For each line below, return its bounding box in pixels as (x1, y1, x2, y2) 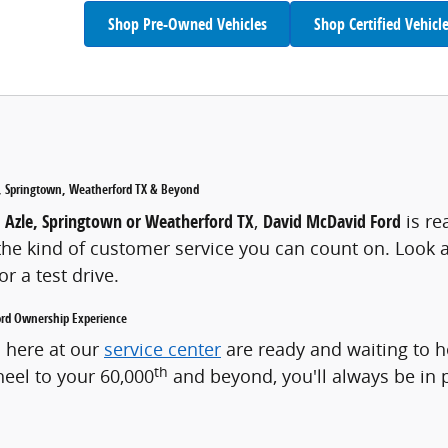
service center (104, 337, 221, 362)
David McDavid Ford (263, 208, 401, 234)
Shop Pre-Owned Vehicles (107, 12, 267, 35)
